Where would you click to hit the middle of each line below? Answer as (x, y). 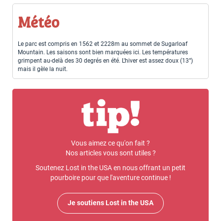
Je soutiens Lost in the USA (110, 203)
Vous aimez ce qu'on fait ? (110, 144)
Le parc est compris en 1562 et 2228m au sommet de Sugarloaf (103, 44)
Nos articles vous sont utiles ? (110, 153)
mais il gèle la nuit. (43, 69)
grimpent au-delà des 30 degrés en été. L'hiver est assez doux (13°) (105, 60)
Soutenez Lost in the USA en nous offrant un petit (110, 168)
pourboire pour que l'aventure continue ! (110, 178)
